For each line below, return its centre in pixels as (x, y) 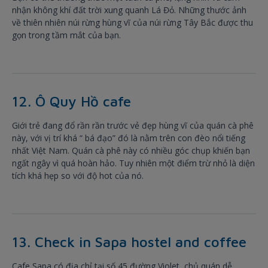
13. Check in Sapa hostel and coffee (129, 242)
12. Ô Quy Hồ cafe (71, 101)
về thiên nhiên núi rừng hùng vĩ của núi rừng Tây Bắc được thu (133, 23)
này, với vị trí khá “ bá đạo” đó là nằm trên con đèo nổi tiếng (129, 138)
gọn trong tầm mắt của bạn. (68, 35)
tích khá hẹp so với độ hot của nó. (78, 176)
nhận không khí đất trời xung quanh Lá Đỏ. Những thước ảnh (129, 10)
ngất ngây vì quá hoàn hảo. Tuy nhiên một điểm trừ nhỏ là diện (133, 163)
